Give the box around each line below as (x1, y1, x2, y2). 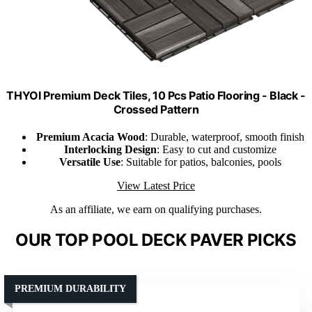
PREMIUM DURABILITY (15, 283, 126, 294)
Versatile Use (58, 155, 120, 168)
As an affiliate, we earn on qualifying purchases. (50, 203, 262, 215)
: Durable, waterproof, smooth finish (144, 130, 304, 143)
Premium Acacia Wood (36, 130, 145, 143)
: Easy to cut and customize (156, 143, 276, 155)
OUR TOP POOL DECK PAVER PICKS (15, 229, 297, 250)
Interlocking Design (63, 143, 157, 155)
